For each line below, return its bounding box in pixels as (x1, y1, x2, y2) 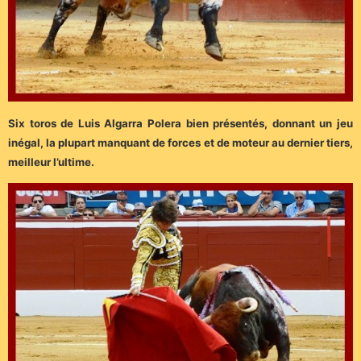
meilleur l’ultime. (8, 156, 94, 169)
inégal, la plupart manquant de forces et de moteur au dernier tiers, (8, 136, 353, 150)
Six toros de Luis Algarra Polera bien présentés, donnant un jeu (8, 117, 353, 131)
